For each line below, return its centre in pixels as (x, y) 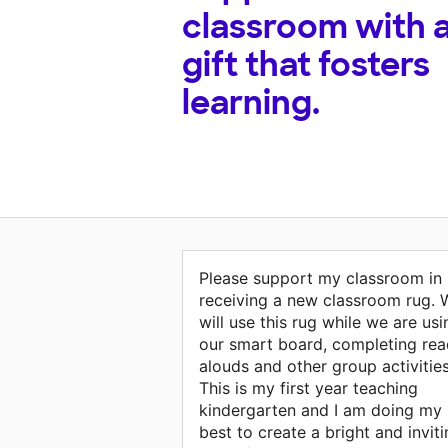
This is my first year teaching (308, 388)
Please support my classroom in (320, 278)
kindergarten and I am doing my (320, 410)
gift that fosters (306, 65)
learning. (251, 103)
